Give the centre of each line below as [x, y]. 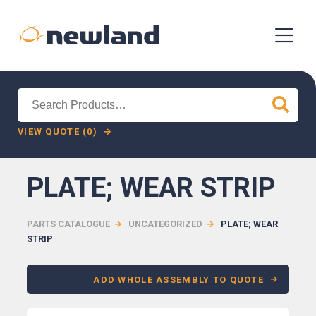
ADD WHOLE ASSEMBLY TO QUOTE [178, 279]
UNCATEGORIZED [166, 224]
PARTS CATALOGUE [69, 224]
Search [34, 96]
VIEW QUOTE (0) [57, 132]
